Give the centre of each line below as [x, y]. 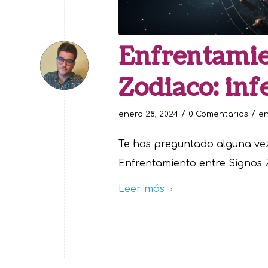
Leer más [141, 189]
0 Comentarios [218, 114]
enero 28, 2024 [148, 114]
